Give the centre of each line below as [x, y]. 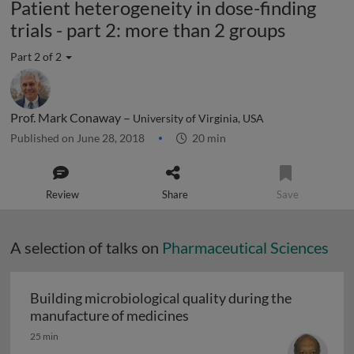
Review [63, 194]
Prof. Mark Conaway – [72, 117]
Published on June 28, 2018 [79, 138]
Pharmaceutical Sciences [245, 247]
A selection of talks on [86, 247]
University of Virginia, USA [198, 119]
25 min [44, 336]
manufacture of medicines [109, 315]
